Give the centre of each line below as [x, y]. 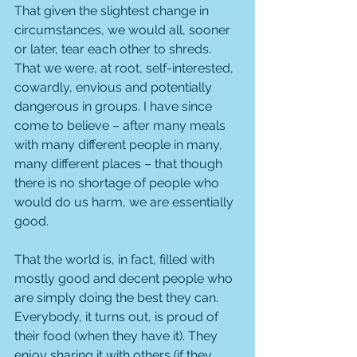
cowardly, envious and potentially [115, 87]
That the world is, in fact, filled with [116, 259]
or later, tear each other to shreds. [114, 49]
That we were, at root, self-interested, [126, 68]
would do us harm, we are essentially [126, 202]
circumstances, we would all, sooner [124, 30]
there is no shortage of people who [118, 183]
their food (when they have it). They [118, 336]
